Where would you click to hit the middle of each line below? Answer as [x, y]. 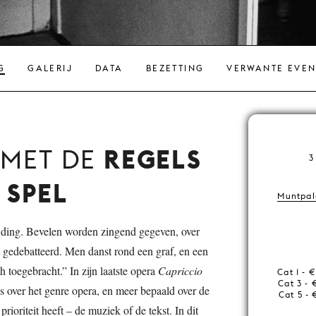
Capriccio [180, 270]
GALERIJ [50, 68]
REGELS [153, 159]
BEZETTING [175, 68]
